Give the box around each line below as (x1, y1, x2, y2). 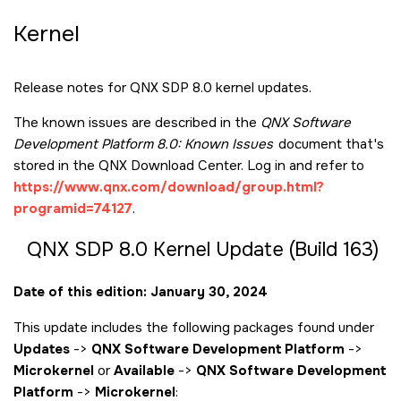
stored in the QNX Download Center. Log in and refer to (13, 156, 364, 175)
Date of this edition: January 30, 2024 (13, 282, 268, 301)
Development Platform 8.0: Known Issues (13, 134, 273, 153)
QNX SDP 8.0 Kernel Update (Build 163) (27, 236, 380, 262)
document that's (274, 134, 384, 153)
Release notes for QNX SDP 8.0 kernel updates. (13, 78, 311, 97)
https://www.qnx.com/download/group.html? (13, 177, 324, 196)
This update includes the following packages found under (13, 318, 374, 337)
